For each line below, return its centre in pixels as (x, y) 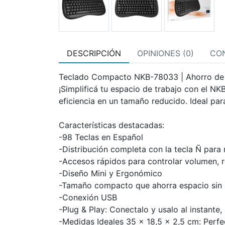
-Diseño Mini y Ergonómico (110, 173)
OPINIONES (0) (165, 53)
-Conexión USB (88, 197)
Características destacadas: (111, 125)
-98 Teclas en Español (101, 137)
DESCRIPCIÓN (94, 53)
